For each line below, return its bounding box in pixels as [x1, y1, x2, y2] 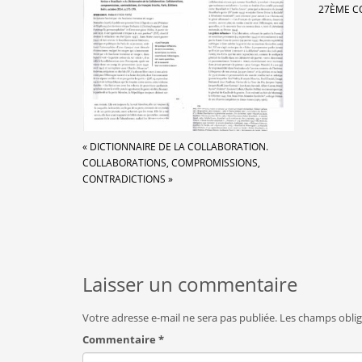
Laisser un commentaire [82, 271, 297, 298]
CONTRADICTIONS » [82, 172, 173, 187]
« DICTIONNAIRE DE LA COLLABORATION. [82, 140, 268, 154]
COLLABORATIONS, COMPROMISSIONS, [82, 156, 260, 170]
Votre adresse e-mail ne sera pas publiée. [82, 310, 277, 326]
